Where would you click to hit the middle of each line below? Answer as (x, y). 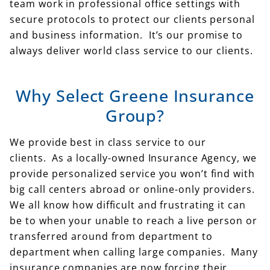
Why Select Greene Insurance (135, 95)
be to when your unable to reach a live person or (133, 220)
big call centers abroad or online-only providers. (132, 189)
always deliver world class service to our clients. (131, 50)
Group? (135, 115)
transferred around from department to (111, 236)
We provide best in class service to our (108, 142)
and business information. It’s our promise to (126, 35)
